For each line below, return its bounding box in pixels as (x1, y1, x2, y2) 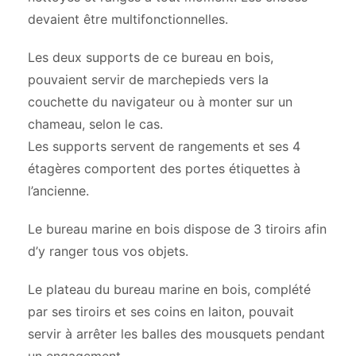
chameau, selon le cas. (28, 116, 163, 133)
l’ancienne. (28, 183, 89, 199)
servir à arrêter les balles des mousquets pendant (28, 326, 325, 342)
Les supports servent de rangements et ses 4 (28, 138, 300, 155)
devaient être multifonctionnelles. (28, 11, 228, 28)
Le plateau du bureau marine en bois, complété (28, 281, 311, 298)
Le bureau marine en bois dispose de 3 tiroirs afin (28, 221, 327, 238)
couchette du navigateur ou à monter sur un (28, 94, 292, 110)
